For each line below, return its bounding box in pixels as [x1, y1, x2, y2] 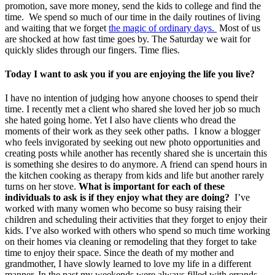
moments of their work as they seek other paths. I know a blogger [5, 126, 260, 137]
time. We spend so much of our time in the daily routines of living [5, 11, 260, 22]
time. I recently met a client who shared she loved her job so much [5, 104, 260, 115]
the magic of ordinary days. [109, 22, 217, 33]
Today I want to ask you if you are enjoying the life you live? [5, 69, 257, 80]
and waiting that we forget [5, 22, 109, 33]
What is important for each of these [79, 181, 225, 192]
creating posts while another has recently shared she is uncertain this [5, 148, 267, 159]
